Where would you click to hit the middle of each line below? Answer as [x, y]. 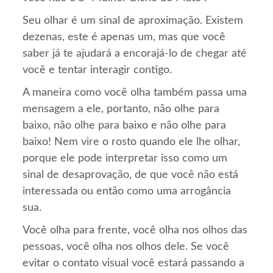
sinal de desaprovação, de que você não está [131, 175]
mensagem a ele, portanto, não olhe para [121, 109]
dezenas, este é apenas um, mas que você [124, 37]
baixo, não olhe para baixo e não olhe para [125, 125]
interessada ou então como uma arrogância [127, 191]
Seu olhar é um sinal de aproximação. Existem [133, 20]
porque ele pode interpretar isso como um [125, 158]
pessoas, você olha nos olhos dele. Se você [126, 246]
